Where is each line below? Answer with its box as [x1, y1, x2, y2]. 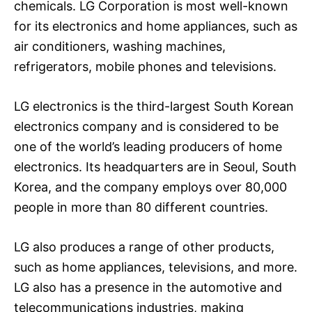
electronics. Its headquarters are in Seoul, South [14, 159, 297, 174]
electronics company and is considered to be [14, 118, 279, 134]
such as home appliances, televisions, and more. [14, 259, 297, 274]
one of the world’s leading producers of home [14, 139, 282, 154]
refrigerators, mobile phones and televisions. [14, 58, 276, 74]
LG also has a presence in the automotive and [14, 279, 282, 295]
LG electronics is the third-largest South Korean [14, 98, 294, 114]
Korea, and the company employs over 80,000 [14, 179, 287, 194]
